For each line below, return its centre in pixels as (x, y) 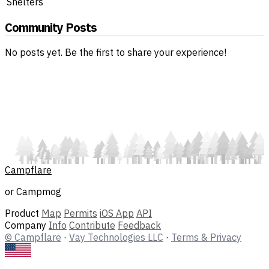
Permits (80, 213)
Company (26, 225)
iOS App (117, 213)
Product (22, 213)
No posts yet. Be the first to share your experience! (116, 52)
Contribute (92, 225)
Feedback (139, 225)
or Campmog (33, 191)
